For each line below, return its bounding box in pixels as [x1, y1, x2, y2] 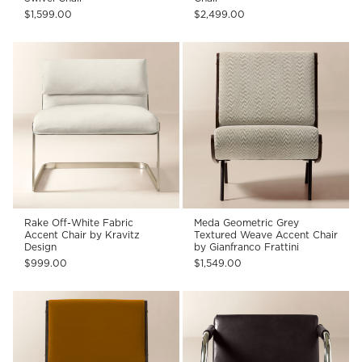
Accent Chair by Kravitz [24, 229, 141, 242]
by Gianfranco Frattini [194, 241, 299, 254]
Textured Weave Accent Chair [194, 229, 338, 242]
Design [24, 241, 57, 254]
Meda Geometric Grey [194, 217, 299, 229]
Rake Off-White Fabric [24, 217, 134, 229]
